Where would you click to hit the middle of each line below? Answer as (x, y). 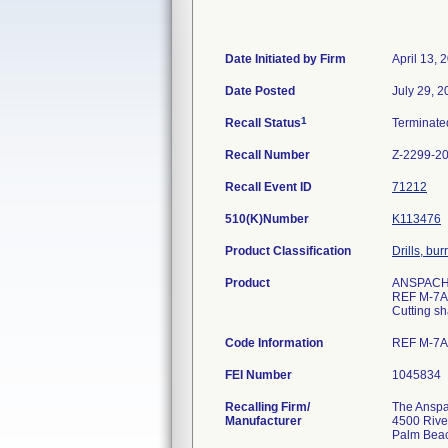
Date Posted (260, 91)
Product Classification (288, 251)
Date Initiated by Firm (285, 59)
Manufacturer (263, 421)
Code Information (274, 343)
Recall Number (267, 155)
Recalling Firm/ (267, 407)
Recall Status (263, 123)
